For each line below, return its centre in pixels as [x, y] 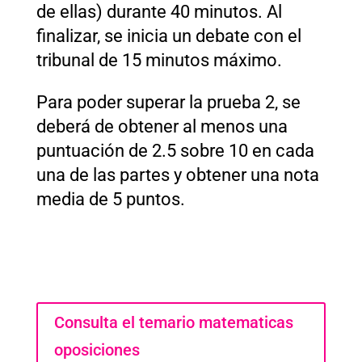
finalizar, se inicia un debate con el [168, 36]
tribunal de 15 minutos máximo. [159, 60]
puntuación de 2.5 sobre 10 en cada [175, 150]
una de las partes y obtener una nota [177, 175]
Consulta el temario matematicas [173, 322]
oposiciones [97, 349]
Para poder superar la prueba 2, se [168, 102]
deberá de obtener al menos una [162, 126]
